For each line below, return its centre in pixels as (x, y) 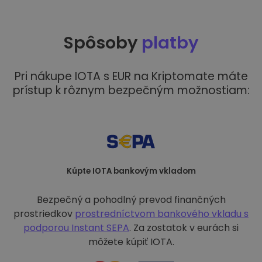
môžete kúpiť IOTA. (131, 242)
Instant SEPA (100, 228)
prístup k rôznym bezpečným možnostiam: (131, 90)
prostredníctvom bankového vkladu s (162, 214)
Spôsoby (103, 43)
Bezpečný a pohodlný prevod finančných (131, 200)
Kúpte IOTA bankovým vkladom (131, 171)
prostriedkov (44, 214)
